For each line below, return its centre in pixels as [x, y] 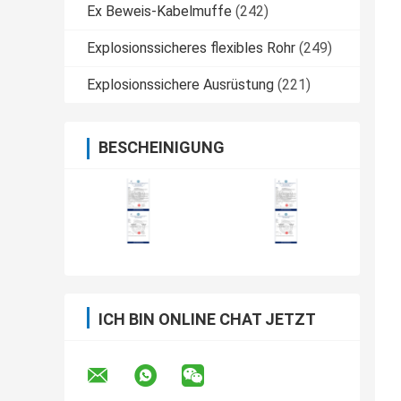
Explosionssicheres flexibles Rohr [191, 48]
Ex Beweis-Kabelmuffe [159, 12]
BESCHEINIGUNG [162, 148]
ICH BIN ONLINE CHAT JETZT [207, 320]
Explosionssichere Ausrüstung [180, 85]
